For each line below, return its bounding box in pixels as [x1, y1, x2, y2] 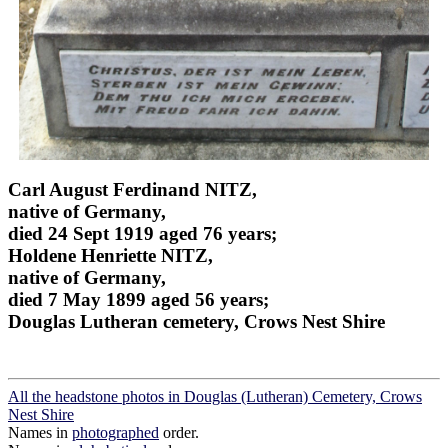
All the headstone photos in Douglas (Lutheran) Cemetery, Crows [8, 387, 422, 405]
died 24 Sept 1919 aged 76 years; [8, 222, 277, 244]
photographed [72, 423, 159, 441]
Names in [8, 423, 72, 441]
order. [159, 423, 199, 441]
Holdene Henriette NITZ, [8, 244, 213, 266]
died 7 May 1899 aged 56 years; [8, 288, 269, 310]
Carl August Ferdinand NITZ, [8, 178, 257, 200]
